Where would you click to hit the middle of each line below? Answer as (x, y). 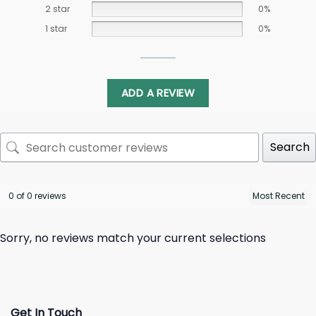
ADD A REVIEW (158, 93)
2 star (58, 9)
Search (290, 147)
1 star (56, 29)
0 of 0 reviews (37, 196)
